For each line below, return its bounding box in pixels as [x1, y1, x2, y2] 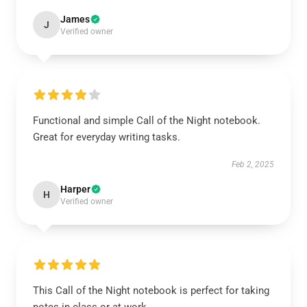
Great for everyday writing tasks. [33, 131, 180, 143]
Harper [60, 184, 90, 195]
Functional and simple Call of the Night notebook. [33, 114, 260, 127]
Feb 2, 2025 [232, 160, 274, 169]
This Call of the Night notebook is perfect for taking [33, 284, 269, 297]
